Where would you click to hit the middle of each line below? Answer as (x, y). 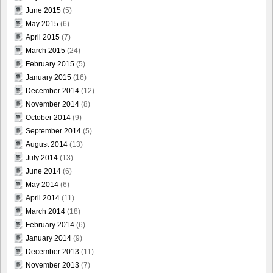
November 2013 (52, 265)
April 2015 (43, 37)
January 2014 (48, 238)
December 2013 (52, 251)
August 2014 (47, 144)
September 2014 (53, 131)
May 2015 (42, 23)
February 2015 (50, 64)
